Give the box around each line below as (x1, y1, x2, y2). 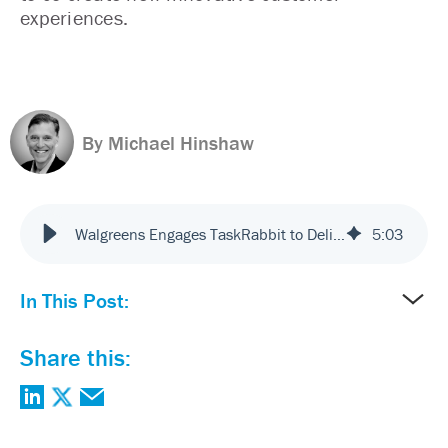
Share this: (20, 342, 131, 372)
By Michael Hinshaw (82, 130, 254, 155)
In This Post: (20, 287, 129, 314)
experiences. (20, 4, 128, 30)
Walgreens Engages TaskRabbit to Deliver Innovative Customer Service (333, 223, 345, 244)
